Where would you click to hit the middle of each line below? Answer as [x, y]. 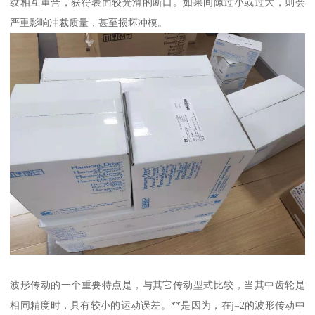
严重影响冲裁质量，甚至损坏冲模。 [89, 23]
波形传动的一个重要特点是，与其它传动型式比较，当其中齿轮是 [157, 284]
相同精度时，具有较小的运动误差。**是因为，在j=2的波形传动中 [157, 305]
